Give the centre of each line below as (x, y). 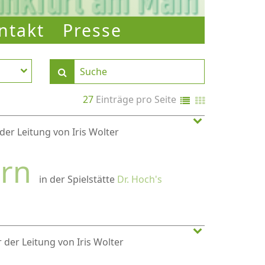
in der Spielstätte (78, 180)
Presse (92, 30)
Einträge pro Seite (136, 100)
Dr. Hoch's (140, 180)
